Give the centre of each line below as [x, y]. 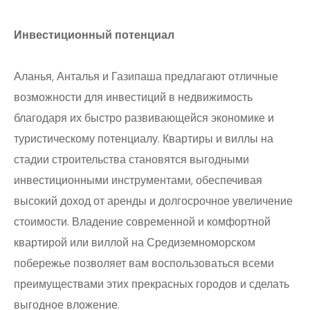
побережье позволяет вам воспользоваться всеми [144, 264]
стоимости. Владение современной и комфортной [142, 222]
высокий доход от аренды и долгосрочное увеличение [153, 201]
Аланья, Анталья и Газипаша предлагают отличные [146, 77]
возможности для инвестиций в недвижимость [133, 98]
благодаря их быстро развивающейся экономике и [144, 118]
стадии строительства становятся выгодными [131, 160]
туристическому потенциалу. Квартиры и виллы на [144, 139]
